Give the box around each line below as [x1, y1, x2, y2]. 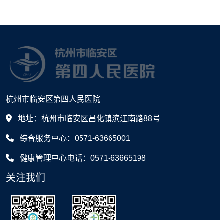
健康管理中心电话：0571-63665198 [18, 154, 146, 163]
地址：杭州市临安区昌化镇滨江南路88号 [16, 114, 160, 123]
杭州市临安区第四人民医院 [6, 95, 100, 104]
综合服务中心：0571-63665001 [18, 134, 130, 143]
